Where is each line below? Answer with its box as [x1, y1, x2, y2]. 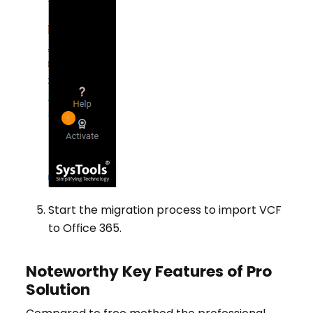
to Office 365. [48, 219, 122, 236]
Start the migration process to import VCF [48, 201, 282, 218]
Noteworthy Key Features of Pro [26, 260, 272, 282]
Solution [26, 278, 90, 300]
